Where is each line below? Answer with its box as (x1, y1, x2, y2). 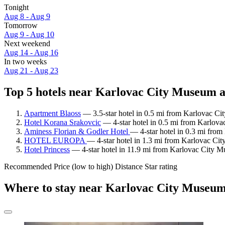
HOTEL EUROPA (24, 136, 87, 145)
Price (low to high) (54, 162, 113, 171)
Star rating (145, 162, 177, 171)
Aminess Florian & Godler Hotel (24, 127, 130, 136)
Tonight (4, 3, 29, 12)
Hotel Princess (24, 145, 70, 154)
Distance (115, 162, 143, 171)
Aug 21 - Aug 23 (4, 66, 58, 75)
